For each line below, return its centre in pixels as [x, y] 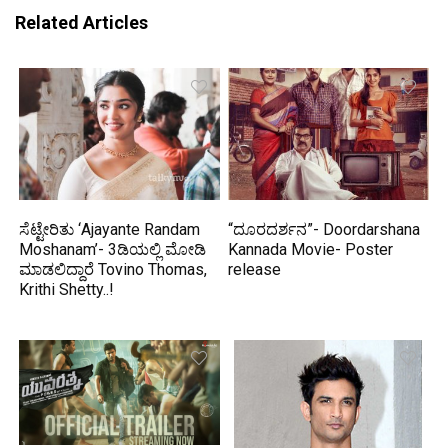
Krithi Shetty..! [67, 289]
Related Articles [81, 23]
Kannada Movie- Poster [311, 249]
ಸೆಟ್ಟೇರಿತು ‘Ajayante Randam [110, 229]
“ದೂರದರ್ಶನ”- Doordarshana [324, 229]
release [255, 269]
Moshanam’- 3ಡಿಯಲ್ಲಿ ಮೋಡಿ [113, 249]
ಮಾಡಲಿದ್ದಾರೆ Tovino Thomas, [113, 269]
